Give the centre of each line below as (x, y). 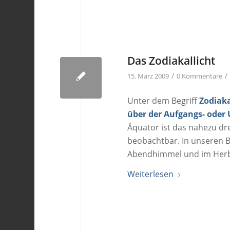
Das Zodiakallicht (171, 61)
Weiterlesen (151, 174)
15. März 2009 (148, 76)
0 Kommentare (200, 76)
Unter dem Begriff (164, 100)
